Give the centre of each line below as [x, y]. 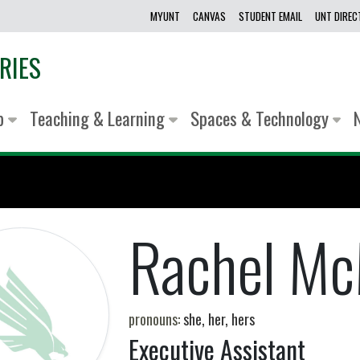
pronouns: [155, 319]
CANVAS [210, 16]
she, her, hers [219, 319]
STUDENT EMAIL [271, 16]
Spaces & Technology [261, 119]
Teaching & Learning [99, 119]
